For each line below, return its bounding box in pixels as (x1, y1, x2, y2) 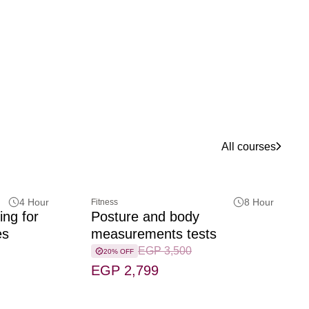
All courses (221, 140, 276, 152)
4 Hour (19, 197, 49, 208)
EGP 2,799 (91, 263, 159, 279)
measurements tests (91, 226, 217, 242)
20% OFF (103, 247, 134, 255)
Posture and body (91, 209, 200, 225)
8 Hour (243, 197, 274, 208)
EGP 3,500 (138, 245, 192, 257)
